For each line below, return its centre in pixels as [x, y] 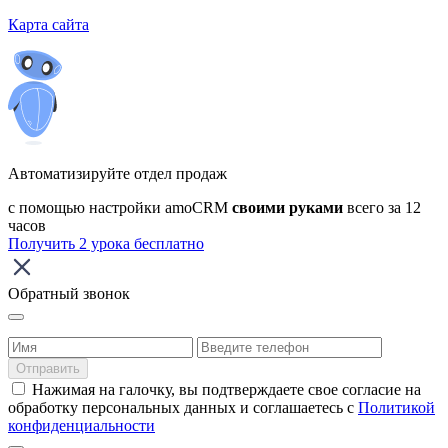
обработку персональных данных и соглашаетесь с [183, 408]
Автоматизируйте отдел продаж [117, 174]
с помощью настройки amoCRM [120, 208]
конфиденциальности [81, 426]
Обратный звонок [69, 294]
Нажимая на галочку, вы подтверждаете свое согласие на [224, 390]
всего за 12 [382, 208]
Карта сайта [48, 25]
